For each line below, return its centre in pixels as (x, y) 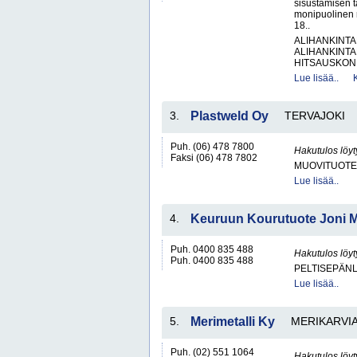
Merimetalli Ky (233, 322)
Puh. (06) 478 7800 (212, 147)
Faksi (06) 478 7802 (214, 158)
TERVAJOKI (315, 116)
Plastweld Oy (229, 116)
